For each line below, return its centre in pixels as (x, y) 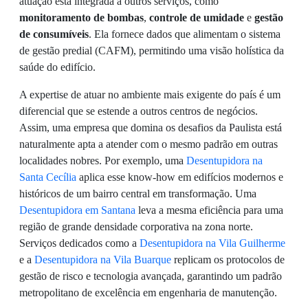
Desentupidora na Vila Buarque (103, 260)
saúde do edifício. (57, 67)
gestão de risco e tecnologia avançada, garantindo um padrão (151, 276)
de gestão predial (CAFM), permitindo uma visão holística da (152, 51)
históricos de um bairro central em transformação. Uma (138, 194)
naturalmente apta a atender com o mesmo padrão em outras (148, 144)
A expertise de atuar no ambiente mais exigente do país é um (150, 95)
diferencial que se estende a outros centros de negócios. (139, 111)
